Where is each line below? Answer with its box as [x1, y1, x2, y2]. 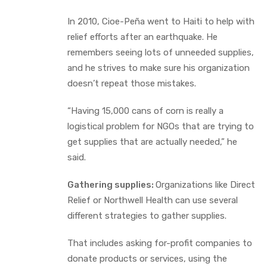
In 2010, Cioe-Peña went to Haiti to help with [67, 15, 254, 27]
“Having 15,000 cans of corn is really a [67, 105, 223, 116]
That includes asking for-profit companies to [67, 237, 252, 249]
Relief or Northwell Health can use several [67, 194, 238, 206]
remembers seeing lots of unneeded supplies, [67, 46, 254, 58]
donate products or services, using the [67, 253, 227, 264]
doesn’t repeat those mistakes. [67, 77, 196, 89]
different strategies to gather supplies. [67, 210, 229, 221]
